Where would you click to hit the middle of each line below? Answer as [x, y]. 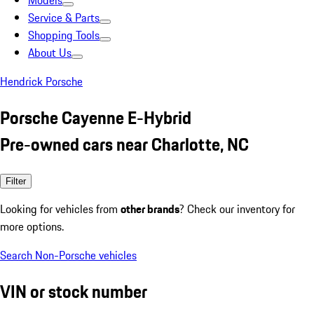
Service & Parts [64, 18]
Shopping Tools [64, 35]
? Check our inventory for [237, 209]
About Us [50, 53]
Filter [16, 181]
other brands [150, 209]
